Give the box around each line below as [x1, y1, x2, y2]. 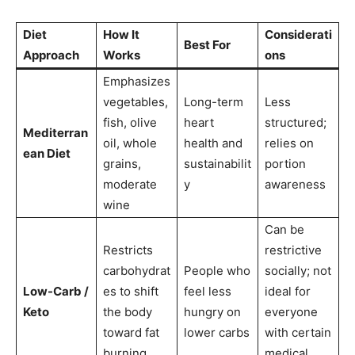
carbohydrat [103, 263, 170, 279]
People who [184, 263, 250, 279]
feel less [184, 284, 231, 300]
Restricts [103, 242, 153, 258]
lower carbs [184, 325, 250, 341]
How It [103, 27, 139, 43]
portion [265, 156, 306, 172]
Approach [23, 48, 79, 63]
